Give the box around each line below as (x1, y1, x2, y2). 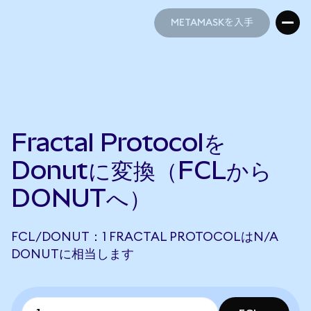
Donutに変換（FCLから (11, 155, 272, 185)
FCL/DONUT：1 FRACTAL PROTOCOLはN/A (11, 230, 278, 243)
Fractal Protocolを (11, 128, 226, 157)
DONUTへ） (11, 183, 151, 212)
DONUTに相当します (11, 248, 134, 260)
